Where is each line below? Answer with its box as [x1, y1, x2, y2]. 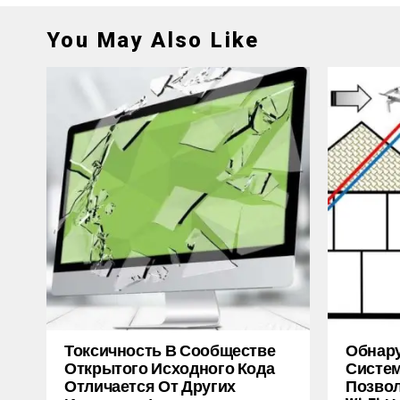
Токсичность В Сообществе [64, 340, 276, 360]
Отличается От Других [64, 376, 236, 396]
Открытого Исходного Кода [64, 358, 275, 378]
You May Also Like [46, 28, 260, 53]
